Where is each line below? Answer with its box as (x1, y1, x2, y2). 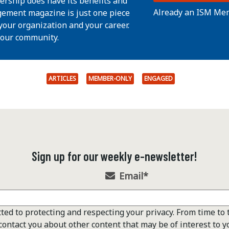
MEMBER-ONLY (88, 74, 132, 83)
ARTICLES (48, 74, 76, 83)
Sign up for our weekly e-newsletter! (32, 148, 197, 164)
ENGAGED (144, 74, 173, 83)
